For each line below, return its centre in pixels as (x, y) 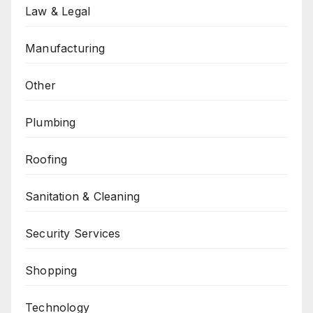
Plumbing (51, 122)
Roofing (46, 159)
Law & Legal (58, 11)
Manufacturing (65, 48)
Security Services (73, 233)
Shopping (51, 270)
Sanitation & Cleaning (83, 196)
